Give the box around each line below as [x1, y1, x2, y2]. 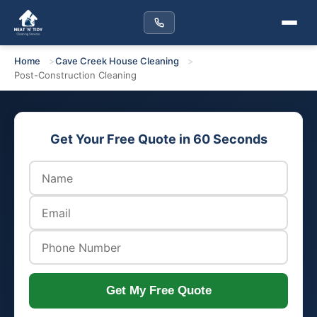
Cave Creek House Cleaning [55, 55, 179, 67]
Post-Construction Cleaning [14, 69, 137, 81]
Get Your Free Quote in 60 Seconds [50, 132, 267, 146]
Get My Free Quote [105, 284, 212, 297]
